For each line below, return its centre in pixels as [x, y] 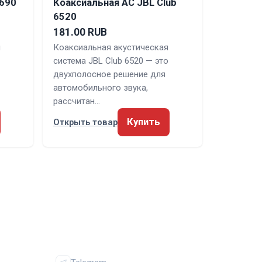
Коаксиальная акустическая [111, 48]
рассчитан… [77, 101]
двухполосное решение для [109, 75]
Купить [144, 122]
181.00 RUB [80, 32]
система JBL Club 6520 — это [111, 61]
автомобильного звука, [101, 88]
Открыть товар [85, 123]
